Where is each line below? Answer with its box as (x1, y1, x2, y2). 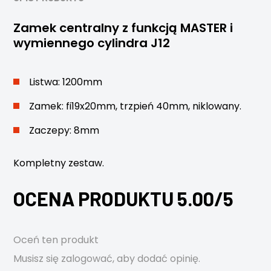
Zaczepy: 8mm (29, 123, 100, 137)
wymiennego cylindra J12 (13, 34, 171, 51)
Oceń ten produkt (13, 233, 99, 247)
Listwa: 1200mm (29, 75, 103, 89)
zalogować (61, 252, 113, 266)
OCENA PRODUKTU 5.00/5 (13, 187, 234, 210)
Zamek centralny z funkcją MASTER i (13, 19, 233, 36)
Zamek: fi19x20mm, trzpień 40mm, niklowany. (29, 99, 242, 113)
